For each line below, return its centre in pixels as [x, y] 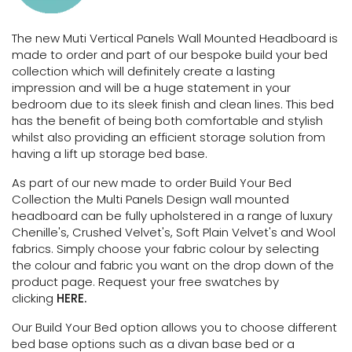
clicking [33, 298]
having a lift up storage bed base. [110, 154]
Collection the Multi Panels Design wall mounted [150, 199]
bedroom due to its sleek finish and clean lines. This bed [173, 104]
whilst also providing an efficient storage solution [155, 137]
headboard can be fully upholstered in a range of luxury [172, 216]
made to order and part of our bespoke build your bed [170, 55]
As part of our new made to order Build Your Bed [152, 183]
